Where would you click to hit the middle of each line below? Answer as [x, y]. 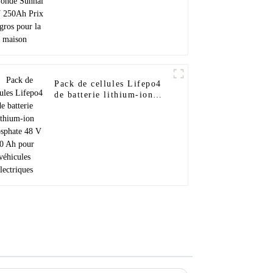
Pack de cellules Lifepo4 [108, 84]
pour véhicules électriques [111, 117]
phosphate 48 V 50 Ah [102, 106]
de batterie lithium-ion [104, 95]
